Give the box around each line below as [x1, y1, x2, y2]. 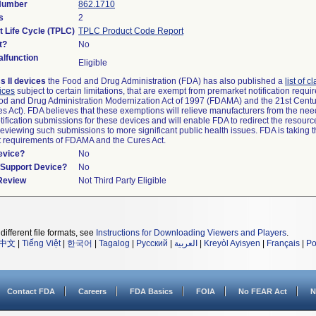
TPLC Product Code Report [78, 26, 183, 36]
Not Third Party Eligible [78, 176, 166, 186]
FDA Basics [130, 287, 173, 296]
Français [267, 238, 300, 248]
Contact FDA [7, 287, 55, 296]
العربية [174, 238, 197, 248]
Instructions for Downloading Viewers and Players [96, 228, 286, 238]
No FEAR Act [238, 287, 287, 296]
